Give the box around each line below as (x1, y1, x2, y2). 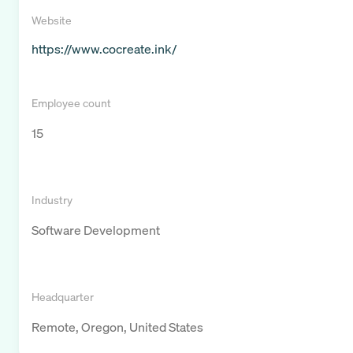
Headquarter (32, 289, 94, 305)
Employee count (32, 95, 111, 111)
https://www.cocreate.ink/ (32, 40, 176, 58)
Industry (32, 192, 72, 208)
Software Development (32, 221, 160, 240)
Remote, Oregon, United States (32, 318, 203, 336)
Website (32, 13, 72, 28)
